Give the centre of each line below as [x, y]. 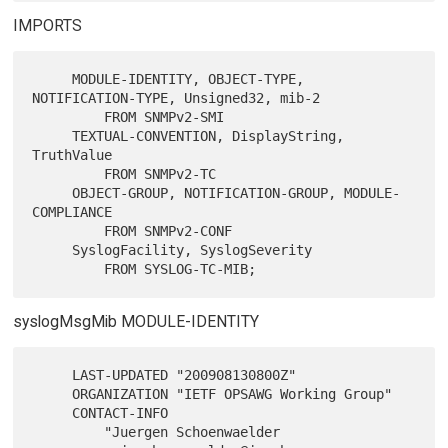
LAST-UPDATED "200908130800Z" [52, 375]
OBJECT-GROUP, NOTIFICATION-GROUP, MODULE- [52, 193]
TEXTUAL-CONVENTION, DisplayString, [52, 136]
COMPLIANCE [72, 212]
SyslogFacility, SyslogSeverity [52, 250]
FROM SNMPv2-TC [68, 174]
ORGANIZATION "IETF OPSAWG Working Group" [52, 394]
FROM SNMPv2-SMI [68, 117]
